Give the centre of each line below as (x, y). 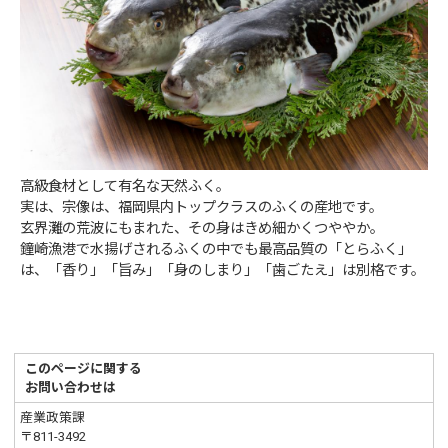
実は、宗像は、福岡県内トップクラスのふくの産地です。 (202, 207)
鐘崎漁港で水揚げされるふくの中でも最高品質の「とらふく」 (216, 249)
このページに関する (84, 368)
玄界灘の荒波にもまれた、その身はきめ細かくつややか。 (202, 228)
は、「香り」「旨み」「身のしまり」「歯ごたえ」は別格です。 (223, 270)
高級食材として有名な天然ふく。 (125, 186)
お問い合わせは (71, 387)
